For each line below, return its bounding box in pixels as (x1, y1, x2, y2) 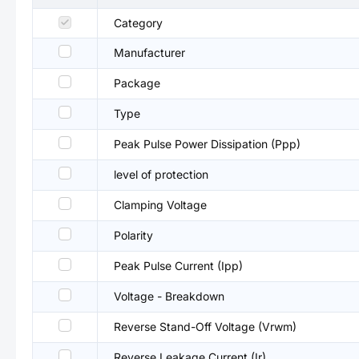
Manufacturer (114, 46, 185, 59)
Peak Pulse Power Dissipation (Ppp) (114, 137, 301, 151)
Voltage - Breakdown (114, 289, 224, 303)
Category (114, 16, 163, 30)
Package (114, 76, 160, 90)
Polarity (114, 228, 153, 242)
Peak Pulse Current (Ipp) (114, 259, 243, 272)
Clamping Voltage (114, 198, 207, 212)
